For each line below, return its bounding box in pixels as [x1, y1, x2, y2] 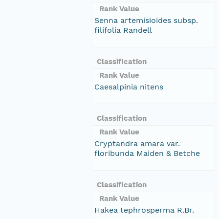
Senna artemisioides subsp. [94, 15, 198, 25]
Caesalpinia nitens [94, 82, 163, 91]
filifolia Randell [94, 25, 152, 35]
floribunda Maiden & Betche [94, 148, 200, 158]
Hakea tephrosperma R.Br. [94, 205, 194, 215]
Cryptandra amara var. [94, 138, 180, 148]
